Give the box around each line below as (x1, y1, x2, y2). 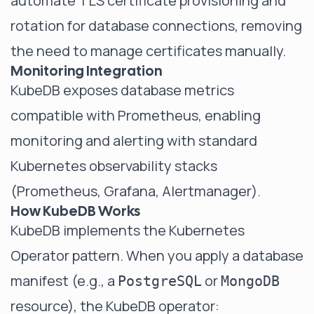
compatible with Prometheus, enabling (11, 106, 261, 125)
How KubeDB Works (11, 202, 140, 220)
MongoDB (221, 273, 280, 289)
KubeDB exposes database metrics (11, 81, 234, 100)
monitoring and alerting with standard (11, 131, 257, 150)
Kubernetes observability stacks (11, 156, 217, 175)
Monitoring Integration (11, 62, 162, 80)
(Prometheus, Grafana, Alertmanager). (11, 182, 261, 200)
